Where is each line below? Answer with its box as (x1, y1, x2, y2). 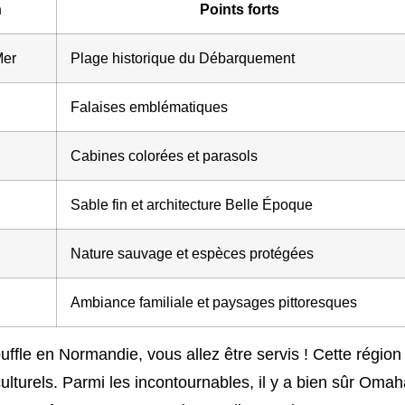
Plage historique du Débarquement (71, 50, 295, 66)
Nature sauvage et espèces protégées (71, 245, 314, 261)
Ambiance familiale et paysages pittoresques (71, 294, 357, 310)
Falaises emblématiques (71, 99, 228, 115)
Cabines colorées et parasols (71, 147, 258, 164)
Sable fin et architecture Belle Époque (71, 196, 313, 212)
